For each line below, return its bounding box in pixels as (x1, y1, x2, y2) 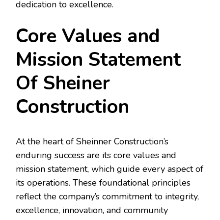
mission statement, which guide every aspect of (16, 163, 203, 175)
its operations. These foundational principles (16, 177, 191, 189)
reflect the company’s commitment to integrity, (16, 191, 199, 203)
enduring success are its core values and (16, 149, 176, 162)
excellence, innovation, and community (16, 204, 168, 217)
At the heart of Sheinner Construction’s (16, 136, 168, 148)
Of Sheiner (16, 70, 110, 96)
